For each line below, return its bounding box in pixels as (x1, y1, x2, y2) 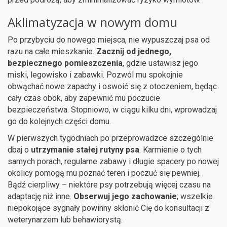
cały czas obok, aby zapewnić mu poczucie (8, 93, 160, 103)
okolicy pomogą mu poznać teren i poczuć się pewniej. (8, 168, 201, 178)
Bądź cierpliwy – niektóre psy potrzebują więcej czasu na (8, 179, 211, 190)
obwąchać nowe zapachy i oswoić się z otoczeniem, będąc (8, 81, 217, 91)
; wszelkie (177, 191, 213, 201)
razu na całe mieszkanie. (8, 46, 96, 56)
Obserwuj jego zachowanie (73, 191, 177, 201)
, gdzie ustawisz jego (123, 58, 198, 68)
